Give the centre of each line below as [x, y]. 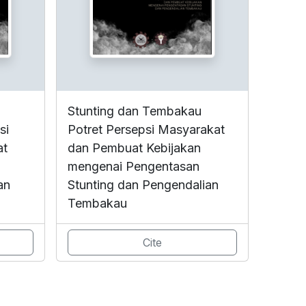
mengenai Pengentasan [134, 166]
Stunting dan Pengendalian [143, 184]
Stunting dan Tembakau [135, 111]
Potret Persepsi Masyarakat [146, 129]
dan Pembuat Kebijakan [134, 148]
